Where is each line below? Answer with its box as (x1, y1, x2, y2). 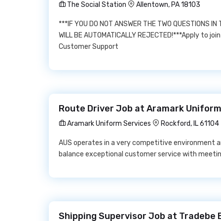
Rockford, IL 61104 (161, 119, 219, 128)
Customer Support (59, 42, 118, 51)
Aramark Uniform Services (66, 119, 151, 128)
